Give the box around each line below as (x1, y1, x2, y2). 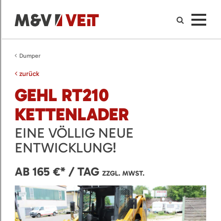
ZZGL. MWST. (102, 169, 145, 178)
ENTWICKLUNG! (15, 139, 116, 156)
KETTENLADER (15, 104, 129, 125)
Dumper (19, 52, 40, 59)
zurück (17, 70, 39, 78)
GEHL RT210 (15, 84, 109, 106)
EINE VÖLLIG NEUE (15, 124, 134, 141)
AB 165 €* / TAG (15, 164, 102, 179)
